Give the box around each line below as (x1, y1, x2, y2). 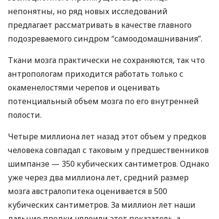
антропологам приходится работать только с (8, 68, 183, 79)
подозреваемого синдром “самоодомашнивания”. (8, 33, 202, 44)
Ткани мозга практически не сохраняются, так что (8, 55, 205, 66)
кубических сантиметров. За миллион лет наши (8, 199, 196, 210)
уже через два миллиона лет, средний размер (8, 172, 189, 183)
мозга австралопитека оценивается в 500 (8, 186, 167, 197)
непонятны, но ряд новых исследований (8, 6, 168, 17)
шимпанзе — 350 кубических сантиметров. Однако (8, 158, 209, 169)
